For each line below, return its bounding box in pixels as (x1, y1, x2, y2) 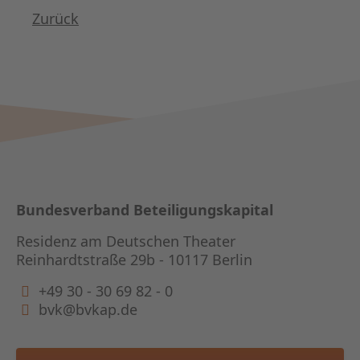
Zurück (32, 9, 79, 29)
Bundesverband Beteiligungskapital (16, 200, 273, 220)
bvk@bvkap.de (38, 300, 137, 320)
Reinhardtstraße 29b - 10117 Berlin (16, 250, 252, 270)
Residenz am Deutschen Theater (16, 231, 235, 252)
